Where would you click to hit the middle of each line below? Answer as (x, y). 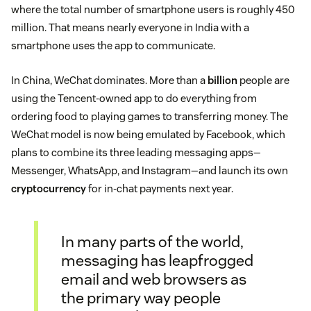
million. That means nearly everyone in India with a (130, 28)
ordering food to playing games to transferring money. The (150, 117)
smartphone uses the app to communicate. (113, 46)
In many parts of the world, (152, 241)
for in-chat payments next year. (160, 189)
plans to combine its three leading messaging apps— (136, 153)
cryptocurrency (49, 189)
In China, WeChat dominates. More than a (109, 81)
